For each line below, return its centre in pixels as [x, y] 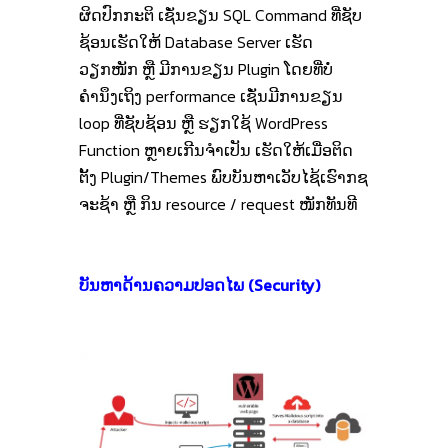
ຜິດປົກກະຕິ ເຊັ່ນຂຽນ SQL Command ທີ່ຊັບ [220, 14]
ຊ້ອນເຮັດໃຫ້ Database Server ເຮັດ [196, 41]
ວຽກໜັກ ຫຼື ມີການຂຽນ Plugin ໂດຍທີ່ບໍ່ [206, 68]
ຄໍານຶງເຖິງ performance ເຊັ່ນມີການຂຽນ [211, 95]
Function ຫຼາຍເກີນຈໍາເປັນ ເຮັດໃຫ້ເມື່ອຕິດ [216, 149]
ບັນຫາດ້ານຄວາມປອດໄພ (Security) [199, 284]
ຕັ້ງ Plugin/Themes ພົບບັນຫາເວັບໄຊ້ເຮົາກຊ [223, 176]
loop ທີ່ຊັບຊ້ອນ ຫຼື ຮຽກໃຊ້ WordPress [203, 122]
